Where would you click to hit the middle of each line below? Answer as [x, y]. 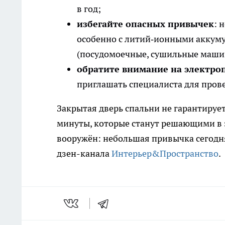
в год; [89, 9]
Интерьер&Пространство [165, 154]
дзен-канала [84, 154]
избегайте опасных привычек [145, 24]
